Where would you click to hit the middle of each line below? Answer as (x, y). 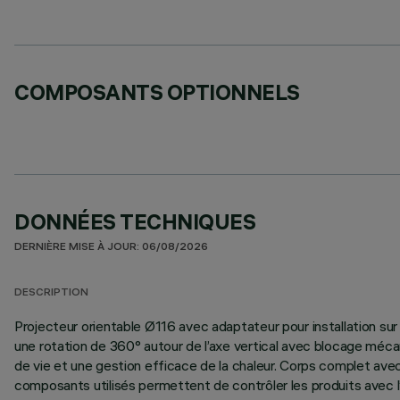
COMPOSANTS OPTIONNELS (157, 92)
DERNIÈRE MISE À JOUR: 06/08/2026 (111, 248)
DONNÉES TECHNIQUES (135, 221)
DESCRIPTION (51, 293)
